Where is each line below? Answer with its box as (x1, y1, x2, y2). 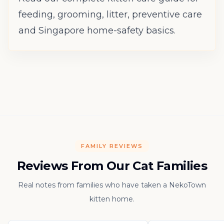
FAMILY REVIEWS (81, 142, 143, 149)
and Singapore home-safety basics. (18, 24, 175, 36)
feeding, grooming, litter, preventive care (18, 8, 202, 20)
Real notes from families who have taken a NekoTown (18, 180, 206, 189)
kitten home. (89, 194, 134, 203)
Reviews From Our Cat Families (16, 158, 207, 173)
